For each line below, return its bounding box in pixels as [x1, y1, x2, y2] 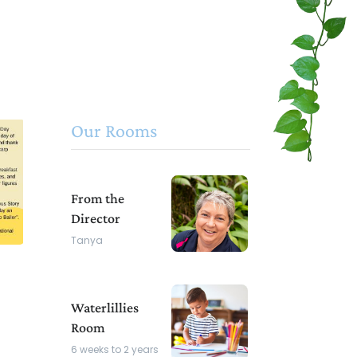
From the [71, 190, 125, 206]
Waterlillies [71, 300, 139, 316]
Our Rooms [71, 119, 158, 141]
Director [71, 210, 121, 226]
